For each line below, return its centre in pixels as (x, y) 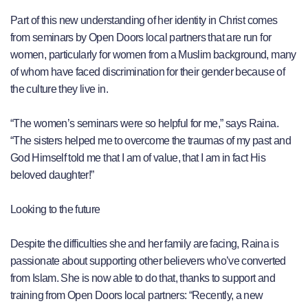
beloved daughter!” (52, 175)
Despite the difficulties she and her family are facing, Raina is (145, 244)
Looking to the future (55, 210)
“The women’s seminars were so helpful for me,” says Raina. (144, 124)
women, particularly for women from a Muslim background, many (153, 55)
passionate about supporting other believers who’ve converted (148, 261)
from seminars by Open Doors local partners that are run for (141, 38)
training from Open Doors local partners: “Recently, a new (137, 296)
